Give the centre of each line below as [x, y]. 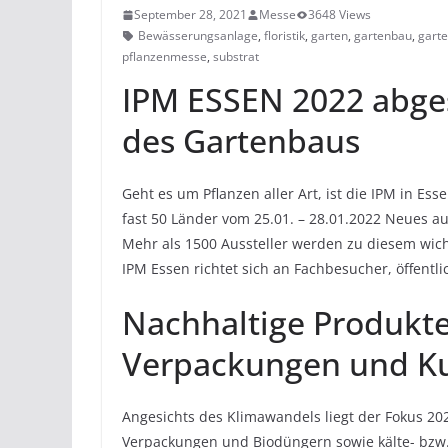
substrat [236, 57]
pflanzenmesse [164, 57]
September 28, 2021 [190, 15]
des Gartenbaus [241, 141]
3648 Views [339, 15]
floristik [284, 36]
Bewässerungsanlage [198, 36]
